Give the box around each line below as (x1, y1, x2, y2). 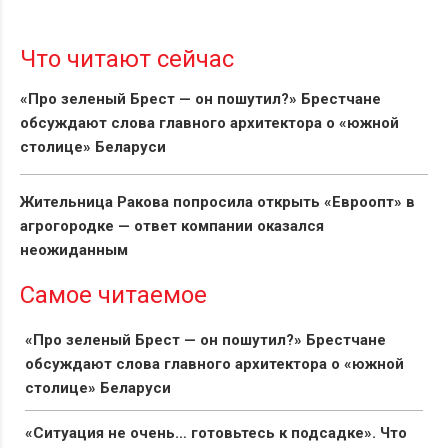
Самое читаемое (20, 281, 207, 310)
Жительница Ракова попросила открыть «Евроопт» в (20, 193, 415, 212)
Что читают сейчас (20, 45, 234, 74)
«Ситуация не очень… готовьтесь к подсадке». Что (25, 424, 407, 443)
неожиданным (20, 241, 128, 260)
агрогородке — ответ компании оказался (20, 217, 324, 236)
